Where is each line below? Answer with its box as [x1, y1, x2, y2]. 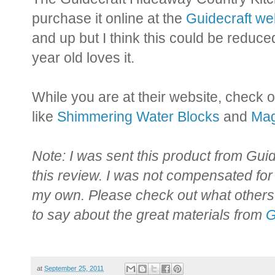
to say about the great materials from [32, 206, 266, 223]
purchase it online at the [32, 10, 186, 26]
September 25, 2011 [44, 264, 104, 272]
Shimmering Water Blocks [57, 108, 220, 125]
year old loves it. [32, 49, 134, 66]
